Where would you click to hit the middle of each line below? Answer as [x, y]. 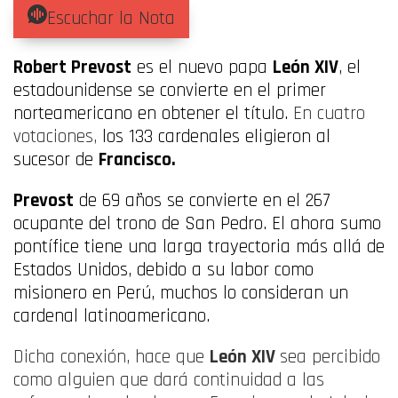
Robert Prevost [72, 67]
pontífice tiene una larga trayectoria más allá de [199, 246]
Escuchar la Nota [111, 18]
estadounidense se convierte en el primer [170, 90]
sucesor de [56, 159]
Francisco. [139, 159]
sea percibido [330, 356]
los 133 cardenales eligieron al [216, 136]
